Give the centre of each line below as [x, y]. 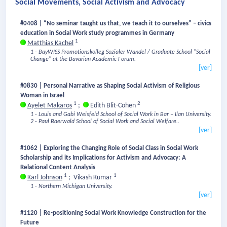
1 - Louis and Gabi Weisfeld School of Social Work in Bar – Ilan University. [121, 115]
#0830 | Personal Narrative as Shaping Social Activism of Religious [110, 86]
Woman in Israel [42, 96]
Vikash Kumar [93, 178]
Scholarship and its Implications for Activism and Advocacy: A [103, 158]
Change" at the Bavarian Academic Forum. [83, 60]
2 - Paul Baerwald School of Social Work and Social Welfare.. [105, 122]
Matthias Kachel [50, 44]
